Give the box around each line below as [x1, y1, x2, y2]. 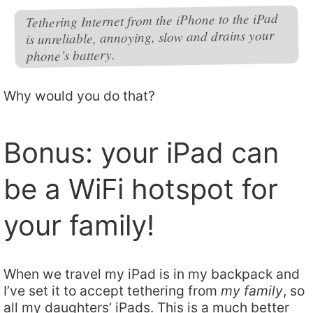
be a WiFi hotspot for [3, 172, 278, 207]
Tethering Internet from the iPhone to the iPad [25, 8, 278, 31]
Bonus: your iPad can [3, 136, 279, 170]
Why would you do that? [3, 87, 155, 105]
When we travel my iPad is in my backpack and [3, 265, 300, 283]
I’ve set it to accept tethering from [3, 282, 221, 300]
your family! [3, 208, 154, 243]
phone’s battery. [26, 45, 115, 65]
